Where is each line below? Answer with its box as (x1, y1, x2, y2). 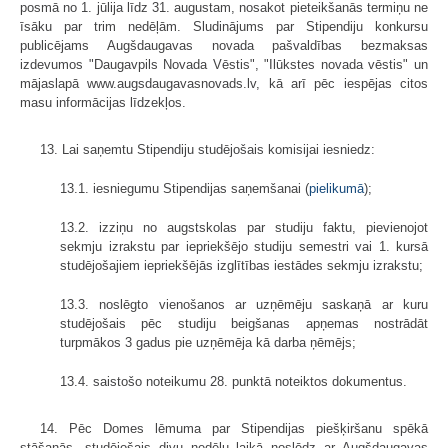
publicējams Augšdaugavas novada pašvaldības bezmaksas (20, 37, 428, 53)
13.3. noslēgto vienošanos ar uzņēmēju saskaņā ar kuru (60, 296, 428, 312)
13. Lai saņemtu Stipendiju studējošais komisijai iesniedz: (40, 141, 375, 157)
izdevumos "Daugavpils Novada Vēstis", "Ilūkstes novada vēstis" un (20, 56, 428, 72)
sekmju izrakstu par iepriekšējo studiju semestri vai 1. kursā (60, 238, 428, 254)
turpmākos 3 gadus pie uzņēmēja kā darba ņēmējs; (60, 334, 356, 350)
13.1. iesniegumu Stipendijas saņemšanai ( (60, 180, 309, 196)
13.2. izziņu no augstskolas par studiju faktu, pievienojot (60, 219, 428, 235)
